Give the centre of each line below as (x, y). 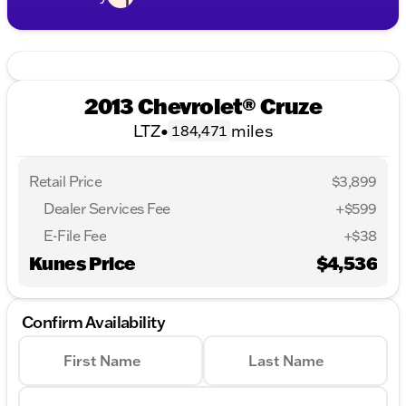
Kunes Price (82, 263)
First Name (102, 361)
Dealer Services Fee (107, 209)
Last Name (286, 361)
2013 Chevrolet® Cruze (203, 106)
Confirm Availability (94, 322)
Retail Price (66, 182)
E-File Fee (75, 236)
